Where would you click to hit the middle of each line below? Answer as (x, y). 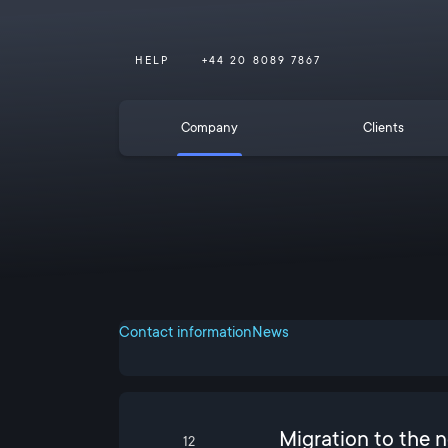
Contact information (185, 332)
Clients (383, 127)
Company (210, 127)
